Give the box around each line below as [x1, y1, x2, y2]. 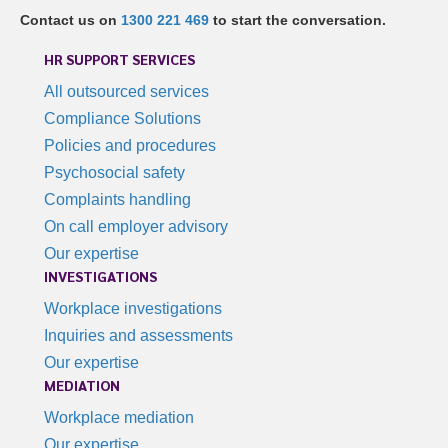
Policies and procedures [44, 136, 216, 154]
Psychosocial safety [44, 163, 185, 181]
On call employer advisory [44, 217, 228, 235]
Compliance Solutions [44, 109, 201, 127]
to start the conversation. [209, 11, 386, 28]
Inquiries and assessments [44, 326, 233, 344]
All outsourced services [44, 82, 209, 100]
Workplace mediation [44, 408, 194, 426]
